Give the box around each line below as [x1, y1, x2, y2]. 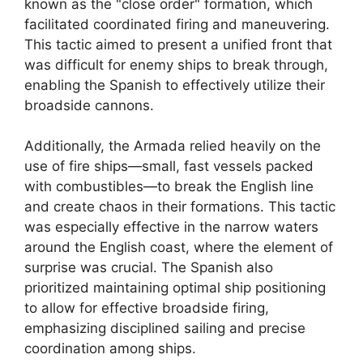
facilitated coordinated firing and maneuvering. [24, 15, 330, 32]
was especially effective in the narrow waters [24, 219, 318, 235]
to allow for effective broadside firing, [24, 300, 269, 316]
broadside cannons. [24, 96, 154, 113]
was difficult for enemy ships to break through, [24, 56, 328, 73]
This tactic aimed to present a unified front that [24, 36, 332, 53]
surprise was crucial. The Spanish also [24, 259, 273, 275]
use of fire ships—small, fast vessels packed [24, 158, 314, 174]
